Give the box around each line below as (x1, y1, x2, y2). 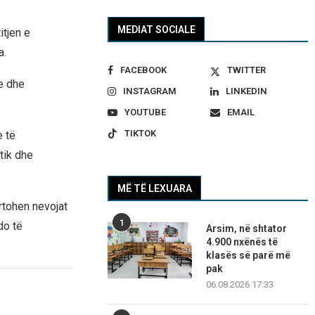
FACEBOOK (120, 65, 167, 76)
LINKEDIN (225, 86, 267, 97)
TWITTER (226, 65, 266, 76)
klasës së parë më (206, 250, 291, 262)
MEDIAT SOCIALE (117, 24, 196, 36)
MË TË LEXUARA (117, 183, 193, 195)
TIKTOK (124, 128, 157, 139)
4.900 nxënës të (206, 236, 278, 248)
